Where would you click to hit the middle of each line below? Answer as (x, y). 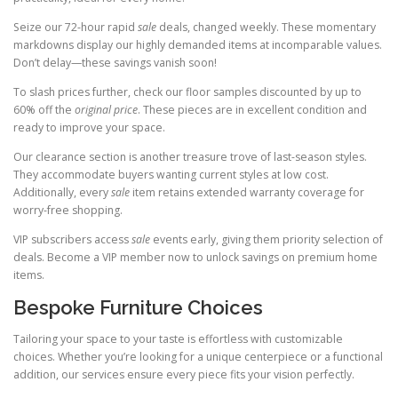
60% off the (44, 109)
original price (106, 109)
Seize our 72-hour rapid (76, 27)
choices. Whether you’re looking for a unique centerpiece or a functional (198, 357)
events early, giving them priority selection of (267, 240)
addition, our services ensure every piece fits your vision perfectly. (184, 375)
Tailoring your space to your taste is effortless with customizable (178, 339)
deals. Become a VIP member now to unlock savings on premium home (195, 258)
